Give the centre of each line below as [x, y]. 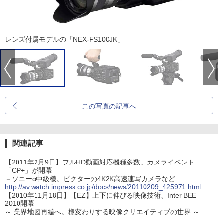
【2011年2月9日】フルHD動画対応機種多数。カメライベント [100, 162]
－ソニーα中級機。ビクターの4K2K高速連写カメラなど [90, 179]
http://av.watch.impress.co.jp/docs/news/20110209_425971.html [103, 187]
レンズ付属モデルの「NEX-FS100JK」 [64, 39]
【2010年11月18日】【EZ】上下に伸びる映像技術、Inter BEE [101, 195]
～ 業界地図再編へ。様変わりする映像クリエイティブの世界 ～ [102, 212]
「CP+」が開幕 [28, 170]
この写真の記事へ [109, 106]
